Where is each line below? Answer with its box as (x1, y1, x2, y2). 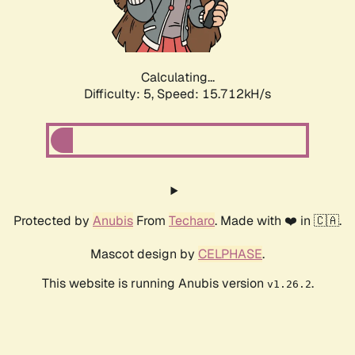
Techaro (169, 212, 215, 230)
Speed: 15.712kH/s (157, 86, 271, 103)
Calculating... (140, 69, 215, 86)
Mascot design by (90, 246, 198, 263)
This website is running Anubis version (41, 275, 267, 292)
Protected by (13, 212, 93, 230)
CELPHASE (198, 246, 262, 263)
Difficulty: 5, (84, 86, 157, 103)
